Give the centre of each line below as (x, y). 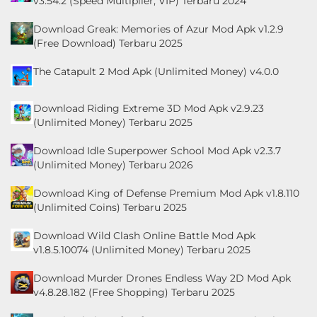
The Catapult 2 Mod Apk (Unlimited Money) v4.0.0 (156, 71)
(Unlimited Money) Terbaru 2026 (113, 165)
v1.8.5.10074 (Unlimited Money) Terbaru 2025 (142, 249)
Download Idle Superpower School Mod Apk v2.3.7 (157, 150)
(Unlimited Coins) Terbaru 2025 (110, 207)
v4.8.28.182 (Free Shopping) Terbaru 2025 (134, 292)
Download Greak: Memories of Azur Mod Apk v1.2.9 (158, 29)
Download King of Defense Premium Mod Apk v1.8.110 (166, 193)
